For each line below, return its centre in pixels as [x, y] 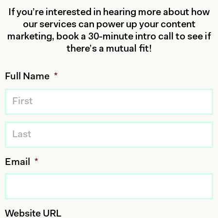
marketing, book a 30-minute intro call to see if [109, 37]
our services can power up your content [109, 25]
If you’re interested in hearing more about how [109, 12]
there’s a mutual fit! [109, 49]
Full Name [27, 77]
